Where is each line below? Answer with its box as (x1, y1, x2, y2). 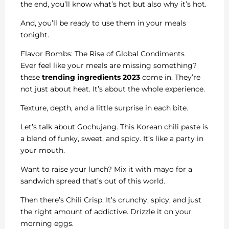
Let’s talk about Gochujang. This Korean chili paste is (20, 122, 208, 131)
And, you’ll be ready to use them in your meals (20, 18, 186, 28)
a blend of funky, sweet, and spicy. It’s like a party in (20, 133, 203, 143)
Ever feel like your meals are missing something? (20, 60, 197, 70)
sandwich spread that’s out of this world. (20, 176, 165, 186)
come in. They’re (140, 72, 200, 82)
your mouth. (20, 145, 65, 155)
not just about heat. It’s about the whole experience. (20, 84, 205, 94)
